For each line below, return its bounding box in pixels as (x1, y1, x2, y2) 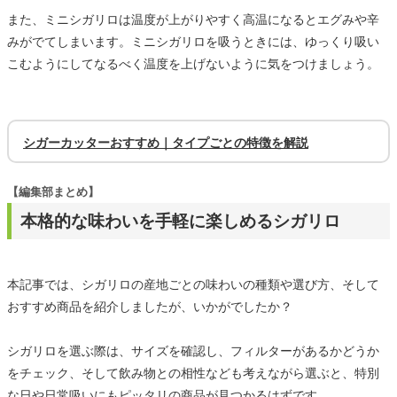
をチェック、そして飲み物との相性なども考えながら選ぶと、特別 (7, 365, 379, 380)
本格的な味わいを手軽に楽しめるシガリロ (20, 211, 340, 230)
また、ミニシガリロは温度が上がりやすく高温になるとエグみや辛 (7, 12, 379, 27)
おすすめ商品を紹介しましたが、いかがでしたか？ (7, 299, 292, 314)
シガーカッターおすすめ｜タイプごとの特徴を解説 (23, 135, 308, 150)
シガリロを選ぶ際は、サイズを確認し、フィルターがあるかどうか (7, 343, 379, 358)
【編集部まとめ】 (7, 184, 99, 198)
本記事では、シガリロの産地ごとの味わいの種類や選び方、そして (7, 276, 379, 292)
